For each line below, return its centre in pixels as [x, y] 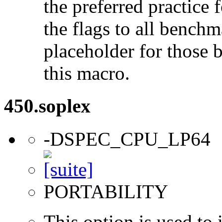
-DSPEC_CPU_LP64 [127, 139]
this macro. [87, 73]
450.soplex [47, 106]
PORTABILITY [106, 191]
